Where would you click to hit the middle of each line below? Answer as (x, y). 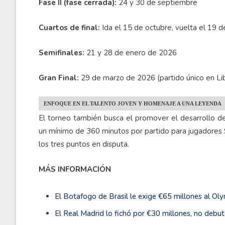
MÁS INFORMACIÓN (75, 169)
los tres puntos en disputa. (84, 144)
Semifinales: (62, 53)
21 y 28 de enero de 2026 (131, 53)
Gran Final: (59, 78)
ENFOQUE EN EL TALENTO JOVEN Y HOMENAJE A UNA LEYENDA (133, 103)
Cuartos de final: (69, 28)
